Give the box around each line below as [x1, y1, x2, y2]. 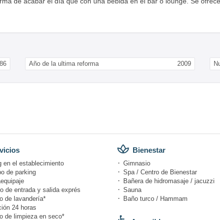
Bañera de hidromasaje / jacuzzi [123, 177, 215, 185]
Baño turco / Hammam [123, 194, 188, 202]
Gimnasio [123, 159, 150, 167]
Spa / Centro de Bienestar [123, 168, 197, 176]
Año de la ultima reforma [28, 59, 99, 67]
